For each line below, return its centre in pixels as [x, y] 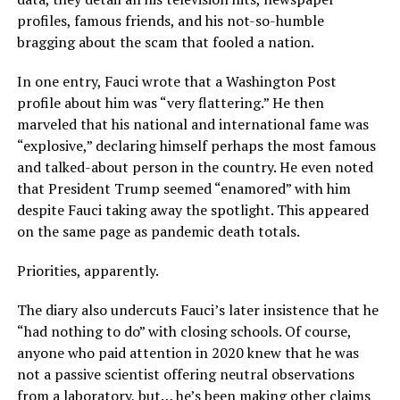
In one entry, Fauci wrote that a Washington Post [176, 82]
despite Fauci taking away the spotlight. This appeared [192, 210]
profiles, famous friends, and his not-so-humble [170, 21]
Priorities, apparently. [87, 271]
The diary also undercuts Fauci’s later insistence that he [197, 310]
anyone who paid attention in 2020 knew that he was [187, 353]
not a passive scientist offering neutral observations [185, 375]
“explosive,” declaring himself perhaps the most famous [196, 146]
